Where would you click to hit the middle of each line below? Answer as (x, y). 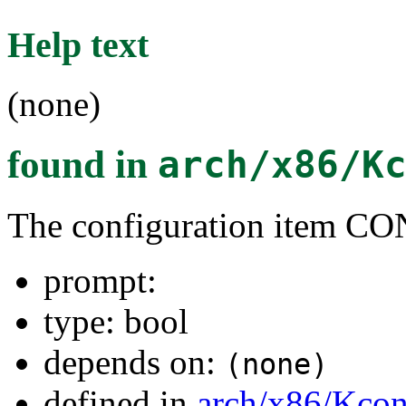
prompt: (100, 280)
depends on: (134, 362)
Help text (78, 44)
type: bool (116, 321)
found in (82, 164)
